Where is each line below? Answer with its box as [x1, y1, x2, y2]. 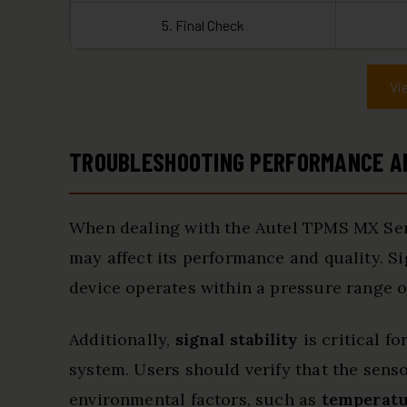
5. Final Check [162, 16, 244, 34]
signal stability [174, 329, 299, 350]
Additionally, [69, 329, 175, 350]
